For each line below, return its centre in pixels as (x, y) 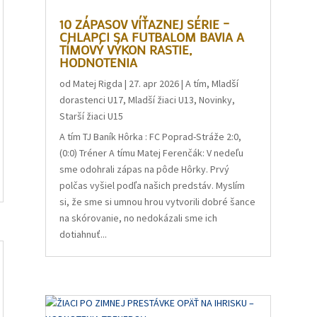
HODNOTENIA (99, 62)
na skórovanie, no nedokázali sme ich (139, 218)
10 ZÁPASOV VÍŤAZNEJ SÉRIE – (145, 24)
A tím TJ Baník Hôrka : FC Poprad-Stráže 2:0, (151, 137)
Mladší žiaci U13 (161, 100)
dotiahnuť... (83, 234)
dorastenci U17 (92, 100)
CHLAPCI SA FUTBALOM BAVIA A (152, 37)
